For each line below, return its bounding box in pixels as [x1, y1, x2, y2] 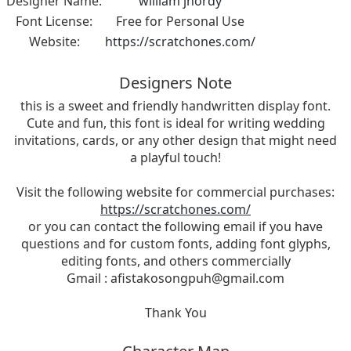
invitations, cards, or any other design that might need [14, 131, 337, 149]
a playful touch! [130, 148, 221, 166]
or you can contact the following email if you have [28, 217, 323, 235]
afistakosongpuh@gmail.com [110, 269, 284, 287]
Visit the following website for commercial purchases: [16, 183, 335, 201]
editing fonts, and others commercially [60, 251, 291, 270]
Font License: [16, 12, 92, 30]
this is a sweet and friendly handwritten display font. [20, 96, 331, 114]
